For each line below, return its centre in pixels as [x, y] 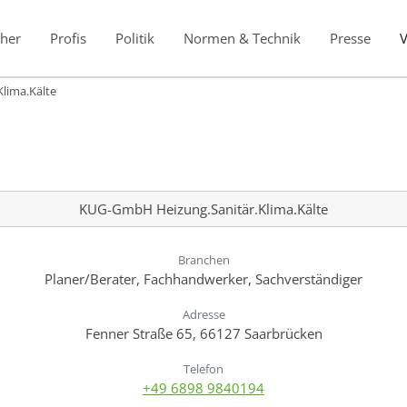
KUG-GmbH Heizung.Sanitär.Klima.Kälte [203, 208]
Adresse [203, 314]
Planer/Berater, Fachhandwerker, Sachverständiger [203, 278]
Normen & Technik [242, 38]
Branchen [203, 259]
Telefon [203, 368]
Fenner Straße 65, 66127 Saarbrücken [203, 333]
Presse [350, 38]
